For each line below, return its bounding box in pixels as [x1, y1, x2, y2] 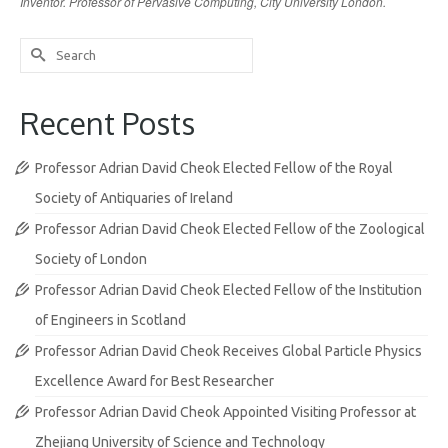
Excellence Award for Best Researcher [35, 372, 274, 389]
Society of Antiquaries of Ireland [35, 189, 233, 206]
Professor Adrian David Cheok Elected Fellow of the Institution [35, 281, 422, 298]
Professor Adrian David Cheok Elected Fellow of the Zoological [35, 220, 425, 237]
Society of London [35, 250, 147, 267]
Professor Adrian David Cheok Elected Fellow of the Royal [35, 159, 393, 176]
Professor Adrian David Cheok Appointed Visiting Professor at [35, 403, 416, 420]
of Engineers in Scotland [35, 311, 186, 328]
